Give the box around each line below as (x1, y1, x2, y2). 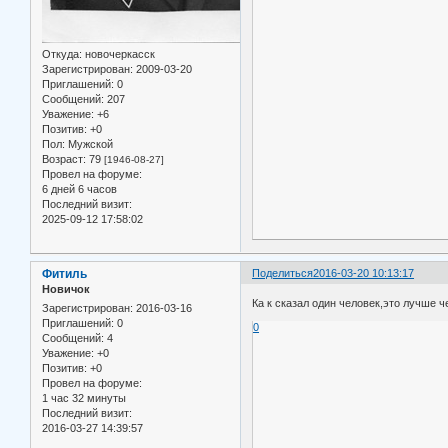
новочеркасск (82, 48, 155, 61)
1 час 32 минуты (42, 392, 126, 405)
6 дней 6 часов (42, 183, 117, 196)
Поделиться (252, 267, 314, 280)
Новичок (42, 283, 90, 296)
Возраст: (42, 153, 86, 166)
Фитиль (42, 267, 87, 282)
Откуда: (42, 48, 82, 61)
